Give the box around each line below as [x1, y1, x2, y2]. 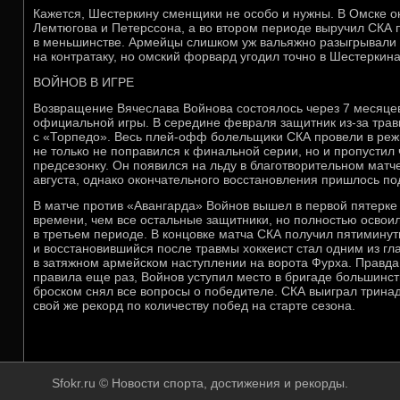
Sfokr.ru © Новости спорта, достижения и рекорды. [52, 376, 348, 390]
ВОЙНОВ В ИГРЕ [33, 75, 134, 89]
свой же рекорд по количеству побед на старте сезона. [33, 298, 355, 312]
